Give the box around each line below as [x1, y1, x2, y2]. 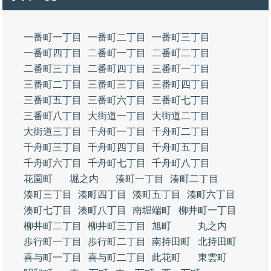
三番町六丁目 [88, 95, 146, 105]
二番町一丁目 [88, 48, 146, 58]
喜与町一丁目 [24, 252, 82, 263]
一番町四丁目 [24, 48, 82, 58]
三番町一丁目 [152, 64, 210, 74]
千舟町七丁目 [88, 158, 146, 168]
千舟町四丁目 [88, 142, 146, 152]
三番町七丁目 [152, 95, 210, 105]
